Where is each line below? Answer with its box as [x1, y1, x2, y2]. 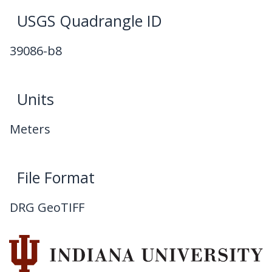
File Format [17, 166, 95, 188]
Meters [10, 120, 51, 137]
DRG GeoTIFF [10, 199, 85, 216]
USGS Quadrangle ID [17, 10, 163, 31]
